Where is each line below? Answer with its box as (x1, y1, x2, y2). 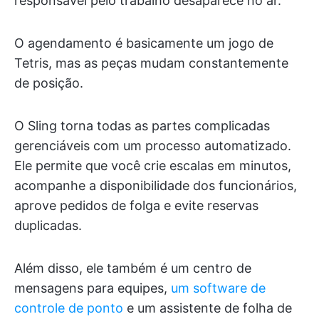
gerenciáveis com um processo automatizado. (14, 138, 291, 154)
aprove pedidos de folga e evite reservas (14, 198, 258, 214)
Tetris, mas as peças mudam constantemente (14, 56, 288, 71)
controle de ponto (14, 300, 123, 316)
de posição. (14, 75, 83, 91)
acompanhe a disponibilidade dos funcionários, (14, 178, 297, 194)
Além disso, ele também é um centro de (14, 261, 251, 276)
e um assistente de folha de (123, 300, 292, 316)
